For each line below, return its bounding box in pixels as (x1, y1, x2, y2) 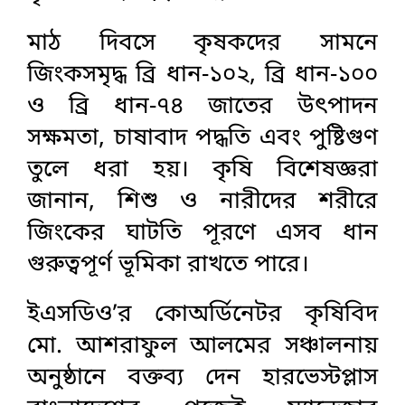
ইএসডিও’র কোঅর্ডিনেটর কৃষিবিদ (27, 298, 378, 331)
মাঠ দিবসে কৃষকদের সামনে (27, 27, 378, 60)
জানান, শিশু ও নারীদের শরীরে (27, 185, 378, 218)
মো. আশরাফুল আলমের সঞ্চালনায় (27, 330, 378, 363)
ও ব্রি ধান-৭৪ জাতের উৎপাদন (27, 90, 378, 123)
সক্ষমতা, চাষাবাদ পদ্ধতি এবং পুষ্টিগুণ (27, 122, 378, 155)
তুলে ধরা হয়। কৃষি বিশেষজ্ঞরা (27, 154, 378, 186)
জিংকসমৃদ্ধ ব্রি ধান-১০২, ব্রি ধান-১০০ (27, 59, 378, 91)
